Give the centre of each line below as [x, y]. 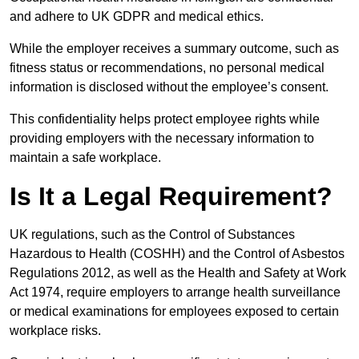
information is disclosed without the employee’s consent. [169, 87]
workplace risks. [57, 331]
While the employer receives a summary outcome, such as [174, 49]
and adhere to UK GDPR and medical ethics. [138, 17]
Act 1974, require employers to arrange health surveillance [175, 292]
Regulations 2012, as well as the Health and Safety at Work [178, 273]
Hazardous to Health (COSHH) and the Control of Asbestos [177, 254]
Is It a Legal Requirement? [171, 197]
